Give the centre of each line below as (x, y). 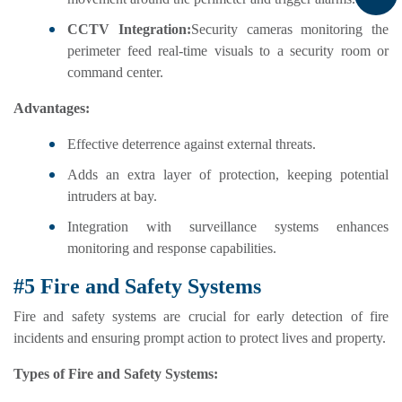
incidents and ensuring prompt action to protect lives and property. (200, 338)
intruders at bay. (112, 197)
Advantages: (52, 109)
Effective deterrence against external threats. (192, 144)
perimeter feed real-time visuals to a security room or (228, 51)
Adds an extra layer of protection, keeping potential (228, 175)
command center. (115, 73)
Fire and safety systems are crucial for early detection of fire (201, 317)
